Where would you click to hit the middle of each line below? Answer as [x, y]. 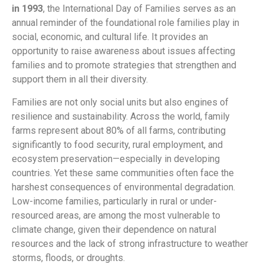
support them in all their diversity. [80, 80]
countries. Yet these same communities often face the [123, 173]
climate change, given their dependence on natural [114, 229]
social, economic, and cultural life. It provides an [110, 37]
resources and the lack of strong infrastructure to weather [130, 243]
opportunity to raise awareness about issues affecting [123, 51]
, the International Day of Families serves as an [139, 9]
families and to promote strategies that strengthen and [124, 65]
